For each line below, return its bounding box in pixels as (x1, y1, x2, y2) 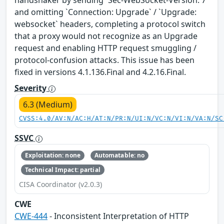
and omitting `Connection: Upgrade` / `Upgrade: (14, 6, 196, 18)
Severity (14, 82, 48, 94)
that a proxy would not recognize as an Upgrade (14, 30, 197, 42)
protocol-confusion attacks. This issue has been (14, 54, 194, 66)
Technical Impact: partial (24, 165, 100, 174)
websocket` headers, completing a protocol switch (14, 18, 205, 30)
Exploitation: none (24, 151, 80, 160)
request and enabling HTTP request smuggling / (14, 42, 196, 54)
